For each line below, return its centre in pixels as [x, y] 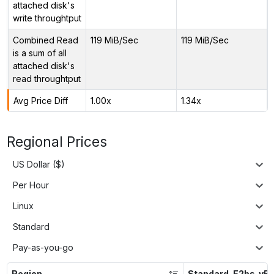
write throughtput [47, 18]
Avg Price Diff [40, 100]
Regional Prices [57, 141]
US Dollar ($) [39, 165]
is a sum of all [39, 53]
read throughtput [46, 78]
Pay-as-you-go [43, 248]
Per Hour [31, 185]
